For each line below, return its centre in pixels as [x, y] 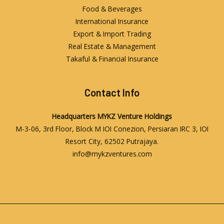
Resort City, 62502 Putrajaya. [112, 141]
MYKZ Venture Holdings [135, 116]
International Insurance [112, 21]
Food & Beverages [112, 8]
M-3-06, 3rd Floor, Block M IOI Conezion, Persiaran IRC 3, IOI [112, 128]
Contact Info [112, 92]
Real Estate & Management [112, 46]
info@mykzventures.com [112, 153]
